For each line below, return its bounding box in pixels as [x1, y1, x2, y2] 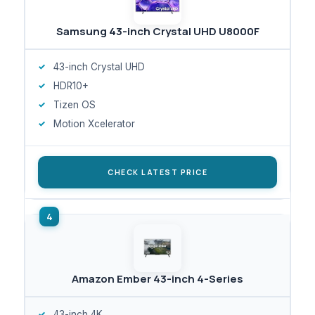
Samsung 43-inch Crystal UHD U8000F [56, 23, 259, 39]
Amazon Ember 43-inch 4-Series [72, 271, 243, 286]
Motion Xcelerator [53, 117, 135, 129]
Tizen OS [53, 98, 96, 110]
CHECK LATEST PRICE [108, 167, 207, 177]
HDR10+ [53, 79, 89, 91]
